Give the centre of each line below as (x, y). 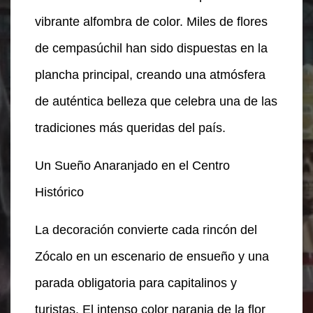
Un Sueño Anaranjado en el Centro (132, 165)
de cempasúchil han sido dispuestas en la (151, 48)
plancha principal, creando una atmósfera (150, 74)
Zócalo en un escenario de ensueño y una (152, 256)
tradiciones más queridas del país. (130, 128)
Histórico (59, 192)
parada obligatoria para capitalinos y (136, 283)
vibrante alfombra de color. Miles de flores (151, 21)
